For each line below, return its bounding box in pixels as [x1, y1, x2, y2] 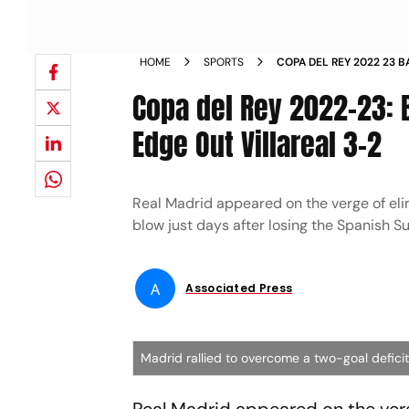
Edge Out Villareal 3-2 [132, 122, 383, 167]
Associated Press [185, 280, 293, 296]
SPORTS [204, 55, 245, 69]
